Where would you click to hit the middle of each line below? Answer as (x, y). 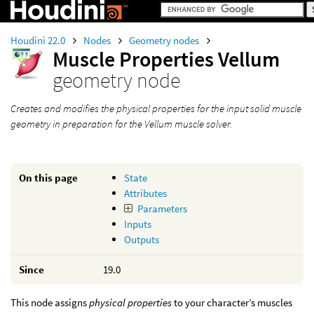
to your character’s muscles (232, 302)
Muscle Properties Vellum (166, 59)
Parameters (162, 209)
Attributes (145, 193)
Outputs (142, 239)
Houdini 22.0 (39, 40)
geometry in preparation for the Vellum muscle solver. (121, 124)
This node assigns (50, 302)
